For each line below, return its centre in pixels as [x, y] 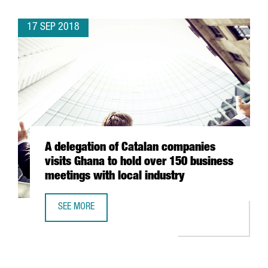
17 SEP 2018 [53, 28]
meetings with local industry [115, 177]
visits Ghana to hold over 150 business [139, 163]
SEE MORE [76, 208]
